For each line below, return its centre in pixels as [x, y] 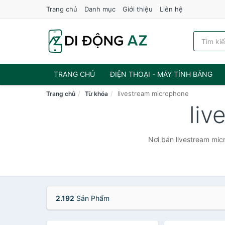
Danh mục [100, 9]
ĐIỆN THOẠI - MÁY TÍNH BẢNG [161, 74]
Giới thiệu [138, 9]
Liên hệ [171, 9]
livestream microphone [153, 93]
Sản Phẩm [92, 198]
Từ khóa [96, 94]
